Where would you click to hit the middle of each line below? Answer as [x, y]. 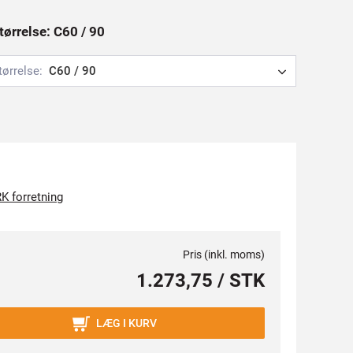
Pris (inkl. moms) [224, 255]
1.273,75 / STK [201, 281]
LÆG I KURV [126, 323]
